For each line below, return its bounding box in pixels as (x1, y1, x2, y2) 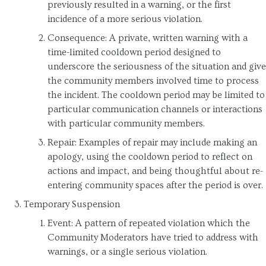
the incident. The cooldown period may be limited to (47, 89, 265, 100)
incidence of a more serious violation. (47, 13, 202, 24)
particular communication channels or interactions (47, 103, 262, 115)
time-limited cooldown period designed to (47, 46, 221, 58)
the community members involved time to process (47, 75, 259, 86)
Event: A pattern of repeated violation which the (47, 217, 250, 229)
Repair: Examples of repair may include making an (47, 137, 257, 148)
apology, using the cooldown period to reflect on (47, 151, 252, 162)
